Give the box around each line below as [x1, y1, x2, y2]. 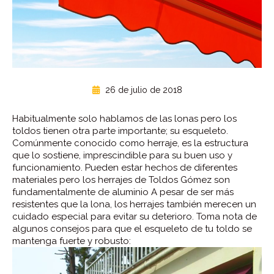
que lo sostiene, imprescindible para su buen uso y [12, 149, 232, 161]
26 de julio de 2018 [102, 84, 182, 95]
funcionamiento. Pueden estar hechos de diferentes [12, 161, 237, 173]
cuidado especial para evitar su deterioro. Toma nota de [12, 210, 257, 222]
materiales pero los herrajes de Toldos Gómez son [12, 174, 230, 185]
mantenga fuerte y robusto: [12, 235, 131, 246]
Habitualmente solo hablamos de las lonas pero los [12, 113, 237, 124]
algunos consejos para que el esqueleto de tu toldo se [12, 223, 252, 234]
